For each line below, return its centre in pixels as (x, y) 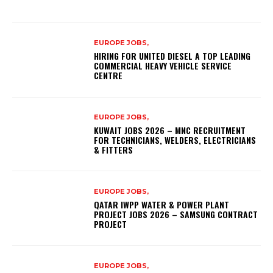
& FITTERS (114, 150)
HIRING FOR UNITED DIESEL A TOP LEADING (172, 56)
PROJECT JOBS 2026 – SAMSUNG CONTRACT (176, 214)
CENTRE (108, 76)
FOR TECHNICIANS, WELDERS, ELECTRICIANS (175, 140)
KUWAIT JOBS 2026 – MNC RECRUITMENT (170, 130)
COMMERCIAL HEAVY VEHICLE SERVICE (163, 66)
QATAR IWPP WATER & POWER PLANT (162, 204)
